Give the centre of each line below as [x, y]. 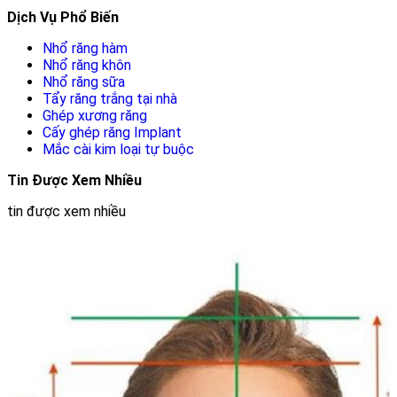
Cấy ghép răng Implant [112, 132]
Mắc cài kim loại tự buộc [118, 149]
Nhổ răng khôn [87, 65]
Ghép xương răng [95, 115]
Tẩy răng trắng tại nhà [110, 98]
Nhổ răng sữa [84, 82]
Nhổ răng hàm [85, 48]
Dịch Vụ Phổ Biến [63, 17]
